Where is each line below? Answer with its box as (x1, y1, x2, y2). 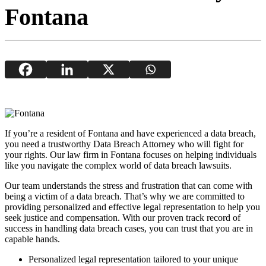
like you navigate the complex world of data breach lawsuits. (5, 160, 232, 170)
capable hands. (5, 233, 60, 244)
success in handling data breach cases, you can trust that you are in (5, 223, 253, 233)
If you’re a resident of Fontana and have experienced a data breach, (5, 128, 256, 138)
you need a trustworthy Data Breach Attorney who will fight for (5, 138, 243, 149)
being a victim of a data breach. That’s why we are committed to (5, 191, 245, 201)
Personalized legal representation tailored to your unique (28, 254, 238, 264)
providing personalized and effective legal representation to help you (5, 201, 260, 212)
